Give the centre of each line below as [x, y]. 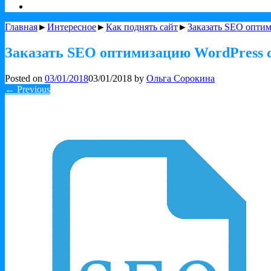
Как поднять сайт [142, 27]
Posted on [25, 78]
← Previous [28, 89]
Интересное [72, 27]
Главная [21, 27]
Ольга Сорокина [181, 78]
